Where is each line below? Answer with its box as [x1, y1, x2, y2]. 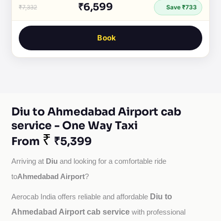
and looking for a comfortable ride [58, 157, 167, 165]
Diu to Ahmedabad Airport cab [11, 105, 182, 118]
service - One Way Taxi [11, 119, 138, 132]
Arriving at [11, 157, 46, 165]
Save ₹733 [164, 3, 197, 11]
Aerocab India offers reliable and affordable [11, 193, 150, 201]
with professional [132, 208, 186, 216]
